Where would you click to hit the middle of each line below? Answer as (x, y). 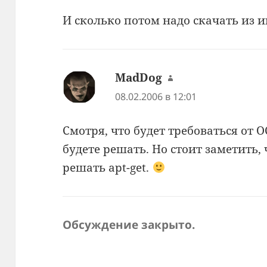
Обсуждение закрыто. (129, 224)
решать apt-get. (108, 167)
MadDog (139, 78)
